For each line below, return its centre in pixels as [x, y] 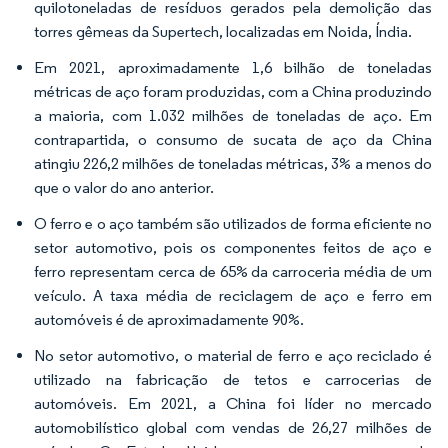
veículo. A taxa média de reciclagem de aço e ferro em [233, 295]
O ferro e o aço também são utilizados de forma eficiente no [233, 223]
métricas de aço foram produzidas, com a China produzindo [233, 91]
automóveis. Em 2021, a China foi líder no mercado [233, 403]
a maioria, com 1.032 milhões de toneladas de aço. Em [233, 115]
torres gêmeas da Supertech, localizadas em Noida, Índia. [223, 31]
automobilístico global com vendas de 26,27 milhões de [233, 427]
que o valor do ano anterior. [124, 187]
